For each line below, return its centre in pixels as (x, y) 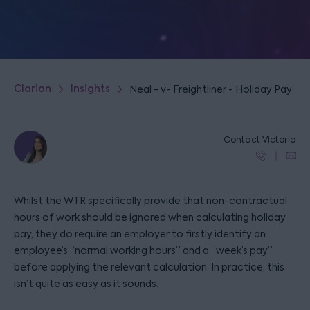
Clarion (33, 89)
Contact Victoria (260, 140)
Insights (90, 89)
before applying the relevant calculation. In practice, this (149, 267)
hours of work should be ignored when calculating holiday (150, 217)
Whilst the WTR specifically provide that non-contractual (151, 201)
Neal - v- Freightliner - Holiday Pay (211, 89)
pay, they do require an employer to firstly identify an (140, 234)
